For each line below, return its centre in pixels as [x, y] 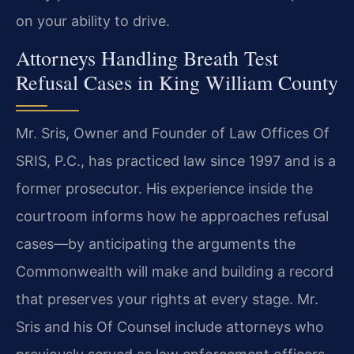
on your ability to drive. [93, 21]
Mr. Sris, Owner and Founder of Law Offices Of [173, 134]
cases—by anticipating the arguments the [156, 244]
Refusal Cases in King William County [177, 83]
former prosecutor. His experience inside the [164, 189]
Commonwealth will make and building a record [175, 272]
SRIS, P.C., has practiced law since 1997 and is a [176, 161]
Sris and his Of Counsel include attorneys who [170, 327]
